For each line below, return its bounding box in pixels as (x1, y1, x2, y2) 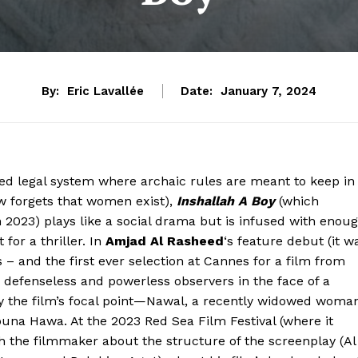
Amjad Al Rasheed (105, 233, 224, 249)
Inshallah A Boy (177, 193, 275, 209)
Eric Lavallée (67, 84, 144, 99)
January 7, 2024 (221, 84, 316, 99)
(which (275, 193, 319, 209)
